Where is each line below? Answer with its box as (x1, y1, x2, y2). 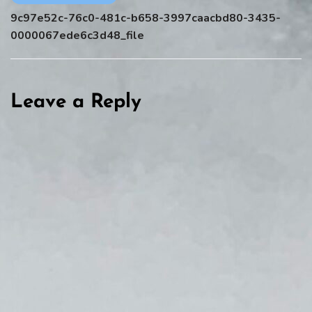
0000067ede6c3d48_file (10, 27, 144, 43)
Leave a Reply (10, 92, 141, 112)
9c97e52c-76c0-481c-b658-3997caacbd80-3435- (10, 10, 281, 26)
